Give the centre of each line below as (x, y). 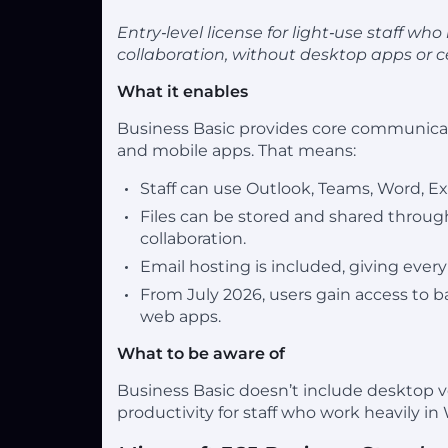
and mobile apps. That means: (236, 150)
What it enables (182, 91)
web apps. (180, 316)
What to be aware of (201, 353)
